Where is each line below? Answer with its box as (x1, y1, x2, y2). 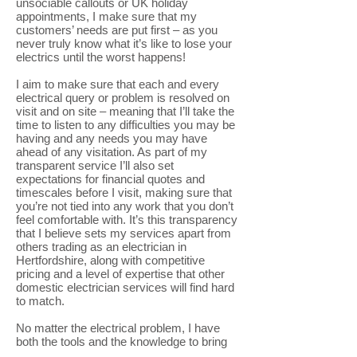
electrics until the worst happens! (16, 50, 186, 64)
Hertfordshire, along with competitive (16, 253, 205, 267)
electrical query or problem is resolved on (16, 91, 229, 104)
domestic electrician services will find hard (16, 280, 234, 294)
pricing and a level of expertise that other (16, 267, 225, 280)
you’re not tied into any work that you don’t (16, 199, 233, 213)
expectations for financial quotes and (16, 172, 205, 186)
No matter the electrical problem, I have (16, 321, 220, 335)
